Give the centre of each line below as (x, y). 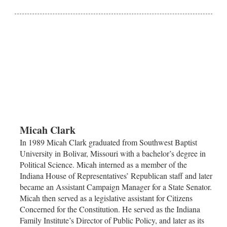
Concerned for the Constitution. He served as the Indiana (110, 209)
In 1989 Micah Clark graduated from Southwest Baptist (108, 142)
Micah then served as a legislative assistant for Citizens (106, 198)
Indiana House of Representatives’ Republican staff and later (116, 175)
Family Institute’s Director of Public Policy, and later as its (112, 220)
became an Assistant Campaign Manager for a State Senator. (116, 186)
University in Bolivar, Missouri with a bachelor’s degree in (113, 153)
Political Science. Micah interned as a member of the (103, 164)
